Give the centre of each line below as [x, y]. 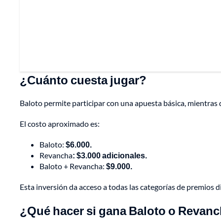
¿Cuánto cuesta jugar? [83, 80]
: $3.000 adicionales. [110, 155]
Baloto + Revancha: [73, 166]
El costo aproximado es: [60, 124]
